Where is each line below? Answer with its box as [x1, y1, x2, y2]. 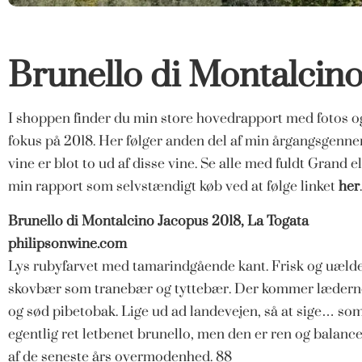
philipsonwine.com [8, 234, 127, 252]
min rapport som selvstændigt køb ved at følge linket [8, 177, 339, 195]
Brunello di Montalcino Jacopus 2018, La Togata [8, 212, 309, 229]
